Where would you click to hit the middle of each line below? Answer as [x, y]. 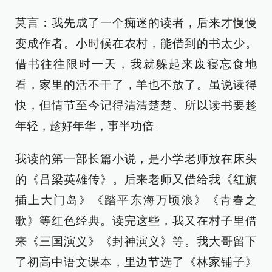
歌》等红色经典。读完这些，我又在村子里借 [136, 220]
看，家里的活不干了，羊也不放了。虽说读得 [136, 84]
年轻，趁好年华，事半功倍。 [90, 126]
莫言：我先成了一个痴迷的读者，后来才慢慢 [136, 22]
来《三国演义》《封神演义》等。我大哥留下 [136, 241]
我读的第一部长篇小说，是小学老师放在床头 [136, 158]
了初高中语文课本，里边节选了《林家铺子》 [136, 262]
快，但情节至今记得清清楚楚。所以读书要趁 [136, 105]
